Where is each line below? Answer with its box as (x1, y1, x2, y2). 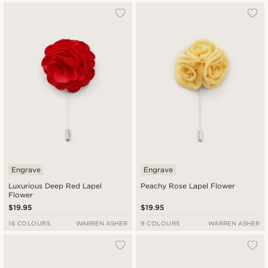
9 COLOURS (141, 219, 180, 227)
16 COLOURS (8, 219, 51, 227)
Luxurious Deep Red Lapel (8, 181, 102, 190)
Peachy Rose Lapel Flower (141, 181, 236, 190)
